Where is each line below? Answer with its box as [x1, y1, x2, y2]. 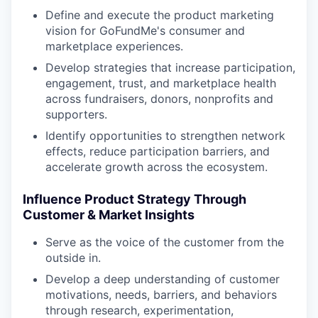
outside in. [45, 250, 101, 265]
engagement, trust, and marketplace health [45, 75, 276, 90]
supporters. [45, 106, 107, 121]
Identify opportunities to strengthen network [45, 128, 285, 143]
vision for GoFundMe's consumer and [45, 23, 245, 38]
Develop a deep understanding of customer [45, 271, 280, 286]
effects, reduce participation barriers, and [45, 143, 270, 158]
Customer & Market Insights [23, 207, 194, 222]
